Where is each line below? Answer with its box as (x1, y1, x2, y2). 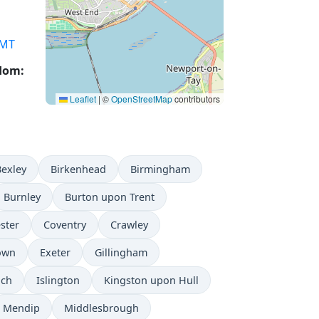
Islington (36, 273, 80, 288)
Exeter (40, 246, 70, 260)
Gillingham (95, 246, 147, 260)
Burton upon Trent (65, 190, 155, 204)
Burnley (4, 190, 41, 204)
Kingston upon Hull (104, 273, 199, 288)
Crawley (110, 218, 148, 232)
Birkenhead (51, 162, 106, 177)
